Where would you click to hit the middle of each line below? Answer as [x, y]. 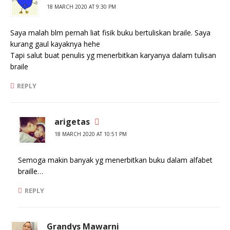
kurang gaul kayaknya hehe [55, 44]
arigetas [72, 122]
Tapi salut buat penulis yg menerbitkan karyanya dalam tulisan [113, 55]
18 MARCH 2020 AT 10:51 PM [91, 134]
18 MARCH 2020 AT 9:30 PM [81, 7]
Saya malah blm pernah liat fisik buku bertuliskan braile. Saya [110, 33]
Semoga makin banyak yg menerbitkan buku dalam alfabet [115, 160]
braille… [31, 171]
